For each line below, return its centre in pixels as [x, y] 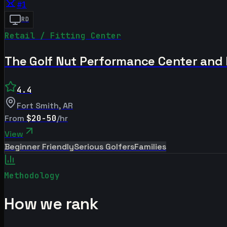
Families [150, 146]
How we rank [51, 204]
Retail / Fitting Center [63, 35]
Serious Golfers [104, 146]
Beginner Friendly [39, 146]
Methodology [32, 175]
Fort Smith [38, 105]
